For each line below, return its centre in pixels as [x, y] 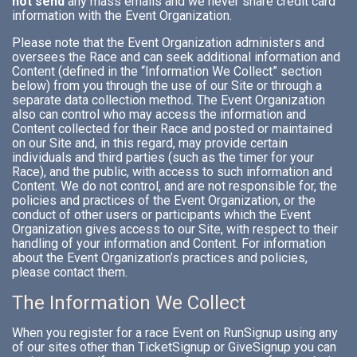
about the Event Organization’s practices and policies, [160, 258]
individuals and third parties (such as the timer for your [163, 157]
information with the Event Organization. [122, 16]
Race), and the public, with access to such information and [172, 172]
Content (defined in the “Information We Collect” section [167, 71]
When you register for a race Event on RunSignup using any [175, 333]
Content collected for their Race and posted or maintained [172, 129]
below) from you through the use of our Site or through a [167, 86]
